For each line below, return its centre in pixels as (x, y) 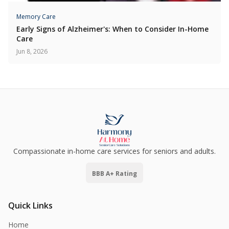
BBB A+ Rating (114, 174)
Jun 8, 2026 (32, 51)
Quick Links (30, 205)
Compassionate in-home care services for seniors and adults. (114, 151)
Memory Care (36, 17)
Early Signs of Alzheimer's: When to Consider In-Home (112, 29)
